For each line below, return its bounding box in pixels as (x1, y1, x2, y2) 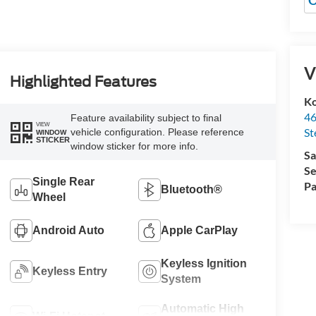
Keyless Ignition (161, 257, 248, 269)
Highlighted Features (9, 73, 157, 91)
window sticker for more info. (70, 140, 198, 152)
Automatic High (161, 302, 245, 315)
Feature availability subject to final (70, 112, 221, 124)
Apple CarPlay (161, 224, 238, 236)
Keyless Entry (32, 265, 107, 277)
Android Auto (32, 224, 104, 236)
